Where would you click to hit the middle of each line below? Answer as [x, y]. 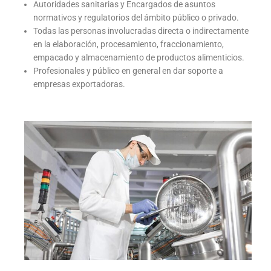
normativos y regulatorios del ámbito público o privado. [136, 18]
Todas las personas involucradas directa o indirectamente [141, 31]
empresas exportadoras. [79, 84]
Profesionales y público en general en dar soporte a [128, 71]
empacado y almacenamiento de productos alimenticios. [139, 58]
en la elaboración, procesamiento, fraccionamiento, [129, 44]
